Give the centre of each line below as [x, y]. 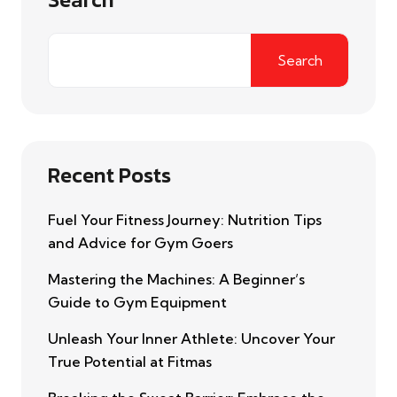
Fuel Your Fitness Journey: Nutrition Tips [185, 220]
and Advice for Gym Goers [140, 243]
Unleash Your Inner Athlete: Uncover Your [191, 339]
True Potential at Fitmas [130, 362]
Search [300, 60]
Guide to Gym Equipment [137, 303]
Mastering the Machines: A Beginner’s [176, 280]
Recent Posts [109, 175]
